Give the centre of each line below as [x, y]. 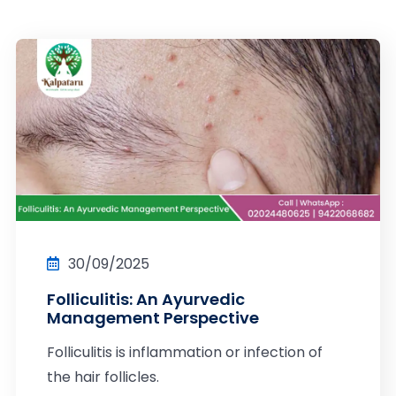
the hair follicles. [103, 377]
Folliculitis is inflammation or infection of [185, 352]
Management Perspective [153, 318]
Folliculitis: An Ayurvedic [146, 299]
